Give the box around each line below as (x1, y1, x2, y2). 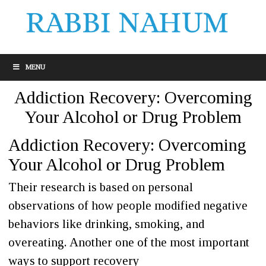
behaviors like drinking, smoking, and (8, 217, 204, 231)
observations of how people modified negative (8, 198, 248, 213)
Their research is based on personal (8, 180, 193, 194)
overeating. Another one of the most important (8, 235, 249, 249)
